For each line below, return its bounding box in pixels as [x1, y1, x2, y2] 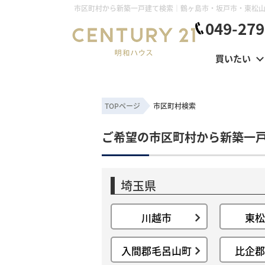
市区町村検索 [153, 101, 196, 111]
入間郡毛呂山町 [121, 243, 192, 258]
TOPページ [105, 101, 140, 111]
